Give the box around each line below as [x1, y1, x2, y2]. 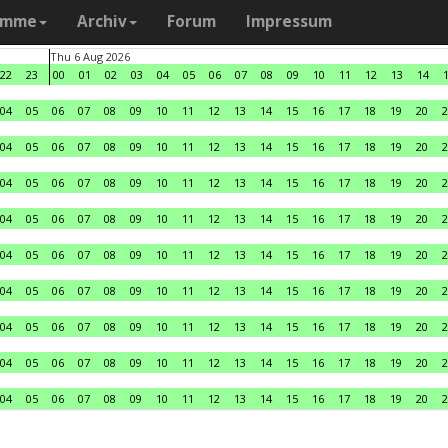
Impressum [246, 11, 332, 32]
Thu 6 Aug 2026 [50, 49, 130, 64]
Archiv [77, 11, 127, 32]
